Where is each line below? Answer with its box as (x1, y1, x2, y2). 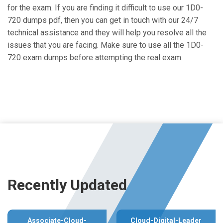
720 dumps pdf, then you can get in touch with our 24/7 (7, 15, 198, 25)
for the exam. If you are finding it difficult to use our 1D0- (7, 3, 203, 12)
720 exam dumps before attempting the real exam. (7, 53, 183, 62)
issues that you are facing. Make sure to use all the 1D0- (7, 40, 204, 50)
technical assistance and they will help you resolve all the (7, 28, 207, 37)
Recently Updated (7, 176, 127, 194)
